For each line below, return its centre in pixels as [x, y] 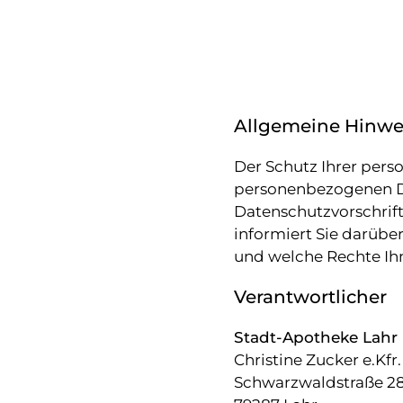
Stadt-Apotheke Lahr [315, 337]
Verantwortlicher [310, 297]
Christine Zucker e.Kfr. [317, 359]
